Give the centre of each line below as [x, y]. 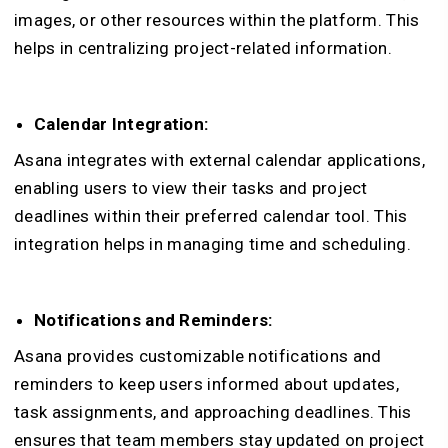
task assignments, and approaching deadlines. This [213, 411]
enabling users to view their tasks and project [191, 187]
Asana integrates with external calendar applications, [219, 159]
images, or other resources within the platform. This [217, 19]
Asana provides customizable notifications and [198, 355]
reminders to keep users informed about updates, [207, 383]
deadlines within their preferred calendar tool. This [211, 215]
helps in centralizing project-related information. [203, 47]
